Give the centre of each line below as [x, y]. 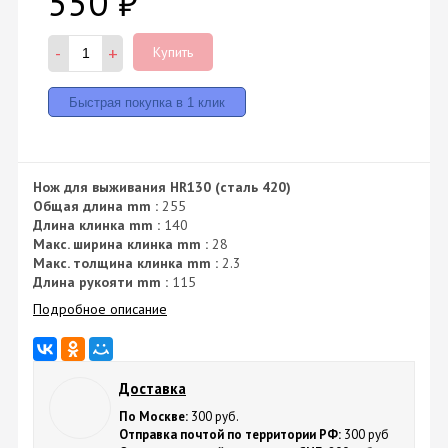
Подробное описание [100, 308]
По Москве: [153, 417]
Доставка [152, 389]
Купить [173, 51]
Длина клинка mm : [96, 224]
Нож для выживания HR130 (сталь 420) [162, 186]
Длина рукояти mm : [100, 281]
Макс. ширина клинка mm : [120, 243]
